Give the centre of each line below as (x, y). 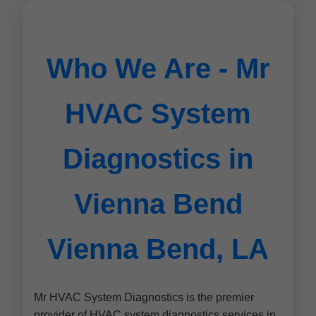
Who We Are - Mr (158, 68)
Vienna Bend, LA (158, 249)
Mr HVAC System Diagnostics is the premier (144, 297)
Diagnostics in (158, 159)
